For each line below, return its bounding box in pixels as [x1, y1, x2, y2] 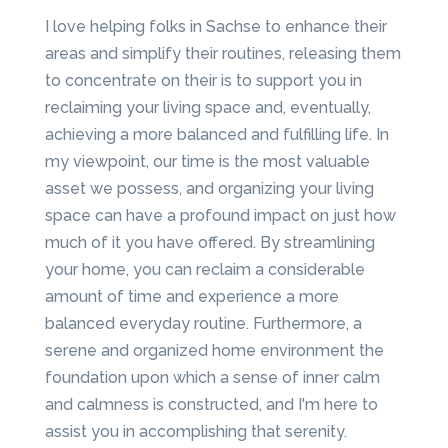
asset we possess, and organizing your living [44, 179, 374, 199]
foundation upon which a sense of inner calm [44, 368, 380, 388]
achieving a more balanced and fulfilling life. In [44, 125, 389, 145]
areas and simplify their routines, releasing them [44, 44, 401, 64]
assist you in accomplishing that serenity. [44, 422, 347, 442]
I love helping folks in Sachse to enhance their [44, 17, 387, 37]
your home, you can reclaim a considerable [44, 260, 365, 280]
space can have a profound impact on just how [44, 206, 396, 226]
